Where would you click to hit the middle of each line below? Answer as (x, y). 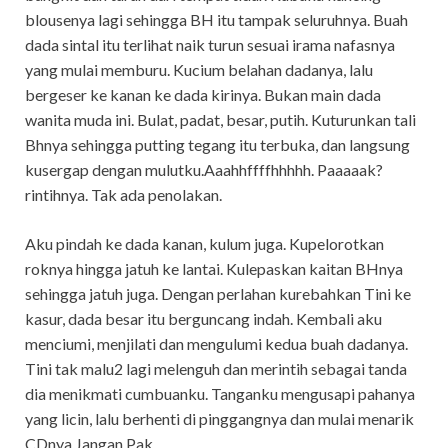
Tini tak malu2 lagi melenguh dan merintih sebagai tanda (216, 368)
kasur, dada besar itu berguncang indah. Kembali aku (203, 318)
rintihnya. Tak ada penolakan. (123, 194)
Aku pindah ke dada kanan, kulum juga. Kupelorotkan (204, 243)
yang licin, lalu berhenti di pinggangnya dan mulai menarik (219, 418)
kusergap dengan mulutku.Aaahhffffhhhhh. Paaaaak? (204, 169)
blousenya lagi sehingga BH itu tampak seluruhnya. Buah (216, 19)
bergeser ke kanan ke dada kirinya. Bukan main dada (203, 94)
